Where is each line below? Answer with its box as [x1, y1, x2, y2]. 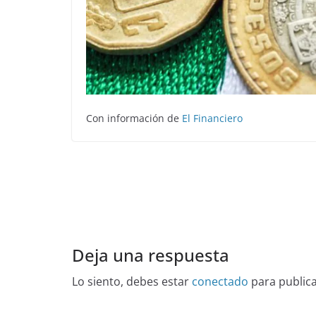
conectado [192, 274, 248, 290]
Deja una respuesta [72, 243, 229, 267]
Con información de [86, 111, 182, 126]
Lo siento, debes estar [72, 274, 192, 290]
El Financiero [182, 111, 243, 126]
